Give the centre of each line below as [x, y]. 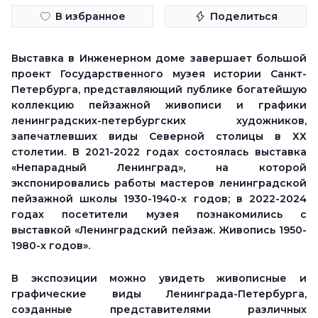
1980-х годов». [51, 246]
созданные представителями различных [159, 309]
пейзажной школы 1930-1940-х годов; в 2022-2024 [159, 199]
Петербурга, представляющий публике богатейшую [159, 89]
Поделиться [243, 16]
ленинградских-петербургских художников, [159, 121]
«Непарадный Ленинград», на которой [159, 168]
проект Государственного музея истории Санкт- [159, 74]
